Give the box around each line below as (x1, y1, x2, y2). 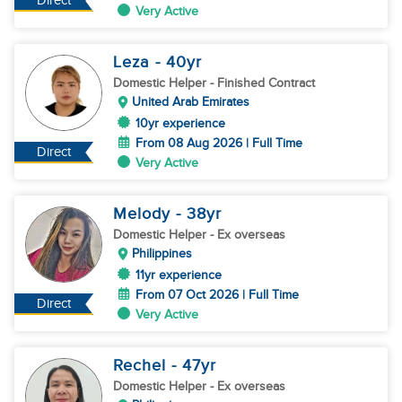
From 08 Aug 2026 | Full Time (135, 135, 302, 151)
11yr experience (135, 267, 222, 283)
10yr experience (135, 116, 225, 131)
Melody (113, 205, 176, 223)
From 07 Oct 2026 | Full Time (135, 287, 299, 302)
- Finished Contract (210, 75, 315, 91)
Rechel (113, 356, 171, 375)
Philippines (132, 246, 192, 261)
